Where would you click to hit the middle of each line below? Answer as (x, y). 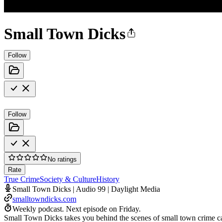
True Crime (22, 179)
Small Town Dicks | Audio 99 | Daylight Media (86, 189)
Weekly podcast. (38, 209)
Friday (129, 209)
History (108, 179)
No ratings (62, 159)
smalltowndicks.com (44, 199)
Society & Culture (68, 179)
